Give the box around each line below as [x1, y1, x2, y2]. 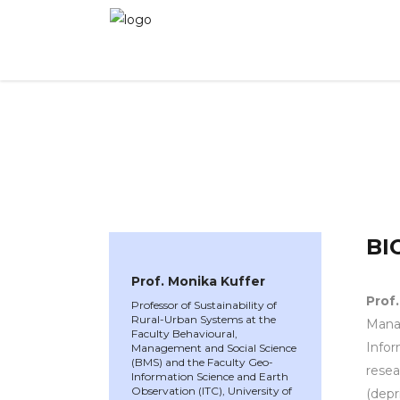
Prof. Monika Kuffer [131, 273, 265, 289]
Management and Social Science [131, 341, 296, 354]
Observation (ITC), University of [131, 384, 292, 397]
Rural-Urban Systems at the [131, 312, 276, 326]
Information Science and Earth [131, 370, 288, 383]
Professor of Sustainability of [131, 298, 277, 312]
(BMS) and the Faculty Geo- [131, 355, 273, 369]
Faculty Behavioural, [131, 327, 237, 340]
